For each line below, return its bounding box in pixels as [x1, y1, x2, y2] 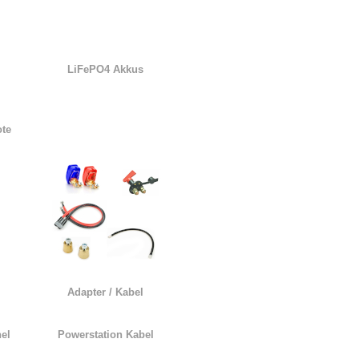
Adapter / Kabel [67, 286, 143, 298]
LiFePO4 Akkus [67, 63, 143, 75]
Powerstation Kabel [57, 329, 154, 341]
